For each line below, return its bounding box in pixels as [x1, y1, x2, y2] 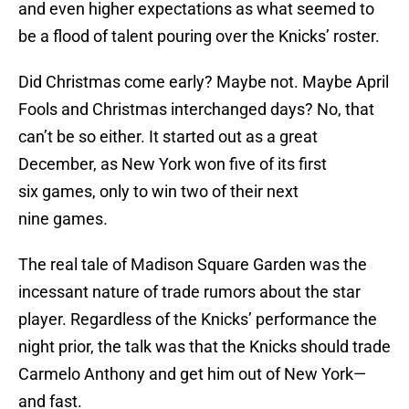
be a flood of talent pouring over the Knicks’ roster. [18, 26, 380, 47]
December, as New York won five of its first [18, 154, 327, 174]
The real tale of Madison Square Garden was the [18, 255, 367, 275]
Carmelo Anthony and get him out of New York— [18, 364, 366, 384]
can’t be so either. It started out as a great [18, 127, 318, 147]
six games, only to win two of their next [18, 182, 299, 202]
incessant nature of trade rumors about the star [18, 282, 361, 302]
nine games [18, 209, 103, 229]
